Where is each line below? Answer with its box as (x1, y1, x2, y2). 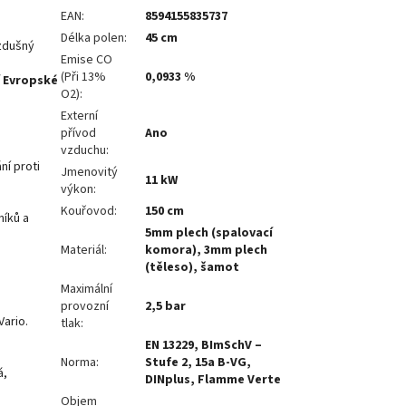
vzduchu (61, 141, 107, 160)
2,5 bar (145, 297, 187, 316)
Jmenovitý (61, 163, 119, 182)
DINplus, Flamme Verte (145, 371, 282, 390)
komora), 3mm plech (145, 241, 268, 260)
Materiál (61, 241, 105, 260)
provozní (61, 297, 110, 316)
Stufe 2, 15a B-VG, (145, 353, 252, 372)
